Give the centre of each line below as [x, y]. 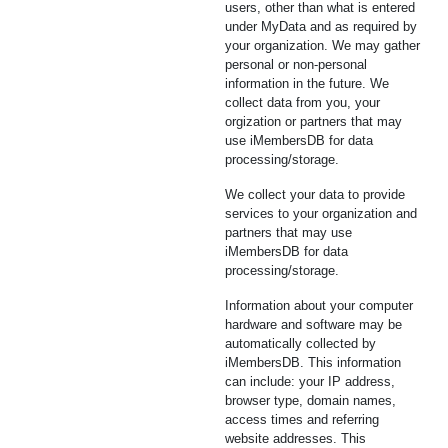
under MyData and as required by [321, 26]
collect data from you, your [302, 102]
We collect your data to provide [315, 194]
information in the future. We [307, 83]
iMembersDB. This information [313, 362]
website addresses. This [295, 438]
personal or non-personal [296, 64]
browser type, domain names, [310, 400]
